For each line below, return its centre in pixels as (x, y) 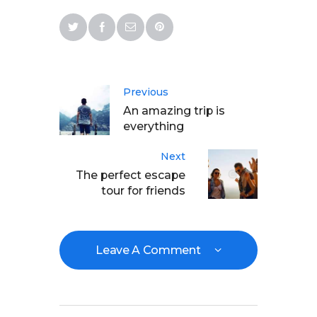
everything (154, 127)
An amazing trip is (174, 111)
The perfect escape (131, 175)
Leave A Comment (150, 250)
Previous (146, 92)
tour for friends (143, 190)
